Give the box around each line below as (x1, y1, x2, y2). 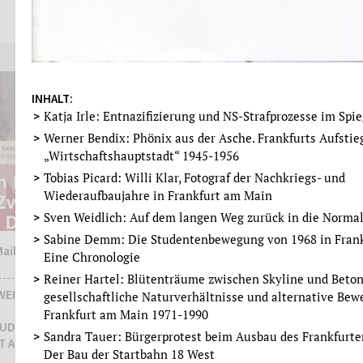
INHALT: (32, 90, 73, 106)
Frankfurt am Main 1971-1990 (44, 305, 208, 322)
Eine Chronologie (44, 248, 140, 265)
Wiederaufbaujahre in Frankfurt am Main (44, 186, 272, 203)
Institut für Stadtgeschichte (122, 242, 277, 258)
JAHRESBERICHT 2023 (122, 271, 239, 288)
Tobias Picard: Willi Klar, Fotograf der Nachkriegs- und (44, 169, 345, 186)
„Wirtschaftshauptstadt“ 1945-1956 (44, 147, 239, 164)
